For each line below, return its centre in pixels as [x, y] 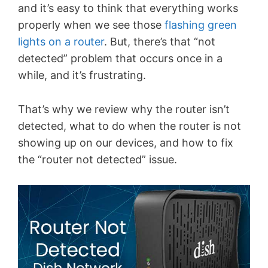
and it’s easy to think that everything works [128, 8]
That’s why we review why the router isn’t [124, 109]
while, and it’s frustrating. [82, 75]
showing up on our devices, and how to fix [126, 142]
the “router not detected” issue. [98, 159]
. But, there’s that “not [160, 41]
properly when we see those [91, 25]
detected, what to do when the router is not [130, 126]
